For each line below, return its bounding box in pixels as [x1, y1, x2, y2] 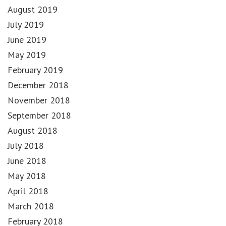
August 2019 [8, 3, 58, 15]
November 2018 [8, 94, 70, 106]
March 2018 [8, 200, 54, 212]
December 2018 [8, 79, 69, 91]
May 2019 [8, 48, 46, 61]
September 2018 [8, 109, 71, 121]
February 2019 [8, 64, 63, 76]
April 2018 [8, 185, 48, 197]
